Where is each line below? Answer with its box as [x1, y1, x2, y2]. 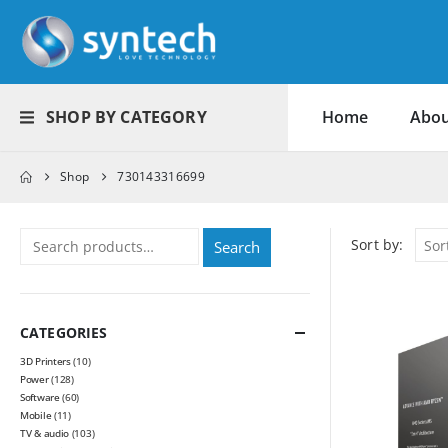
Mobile [20, 408, 52, 423]
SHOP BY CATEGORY [46, 106, 207, 129]
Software [20, 390, 60, 405]
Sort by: [351, 235, 404, 255]
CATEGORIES [20, 323, 108, 343]
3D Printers [20, 354, 71, 369]
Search [214, 237, 261, 258]
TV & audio [20, 426, 69, 441]
